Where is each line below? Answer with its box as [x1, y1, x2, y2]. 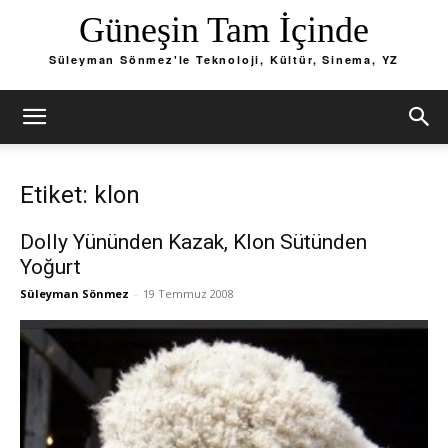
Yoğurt [20, 255, 81, 279]
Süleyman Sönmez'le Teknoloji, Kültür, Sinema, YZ [48, 52, 400, 68]
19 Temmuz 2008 [143, 286, 234, 301]
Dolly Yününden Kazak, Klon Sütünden [20, 230, 367, 254]
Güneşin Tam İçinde [79, 10, 369, 51]
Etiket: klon [20, 181, 140, 209]
